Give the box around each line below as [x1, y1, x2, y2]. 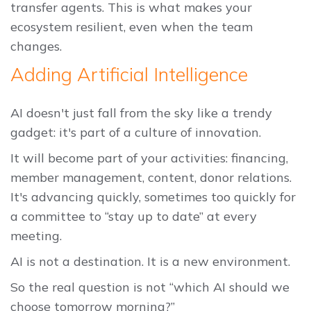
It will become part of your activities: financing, [10, 150, 288, 167]
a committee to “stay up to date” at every [10, 208, 257, 225]
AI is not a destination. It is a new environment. [10, 253, 290, 270]
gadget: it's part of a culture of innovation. [10, 124, 261, 141]
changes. [10, 38, 62, 55]
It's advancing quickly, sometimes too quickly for [10, 189, 296, 205]
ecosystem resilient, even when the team [10, 19, 253, 35]
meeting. [10, 228, 62, 244]
